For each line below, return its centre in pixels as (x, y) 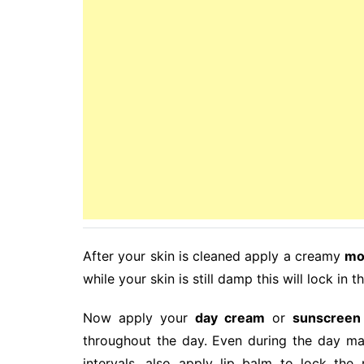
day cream (230, 317)
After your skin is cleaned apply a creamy (214, 256)
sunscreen (327, 317)
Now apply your (139, 317)
